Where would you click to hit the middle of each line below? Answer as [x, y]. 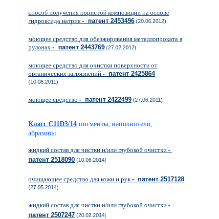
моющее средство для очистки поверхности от [93, 65]
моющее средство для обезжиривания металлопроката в [105, 39]
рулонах [40, 47]
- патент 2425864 [129, 74]
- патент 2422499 [105, 99]
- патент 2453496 [108, 21]
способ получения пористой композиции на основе [99, 12]
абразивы [45, 133]
